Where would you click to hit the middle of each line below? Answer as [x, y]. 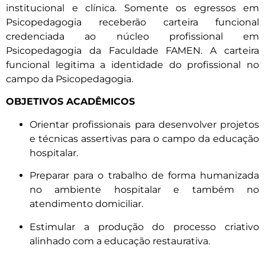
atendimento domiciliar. [86, 204]
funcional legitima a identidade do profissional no [132, 65]
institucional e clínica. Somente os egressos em [132, 8]
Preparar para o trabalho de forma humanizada [144, 176]
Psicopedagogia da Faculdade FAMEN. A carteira [132, 51]
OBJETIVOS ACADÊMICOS [70, 102]
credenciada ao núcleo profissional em [132, 37]
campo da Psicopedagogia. [70, 79]
